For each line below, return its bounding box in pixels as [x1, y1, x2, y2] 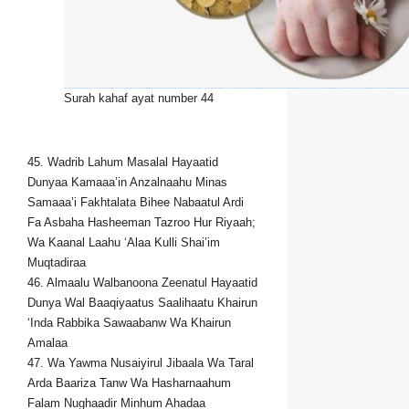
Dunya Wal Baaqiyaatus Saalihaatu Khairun [27, 295, 257, 309]
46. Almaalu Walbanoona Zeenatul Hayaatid [27, 275, 257, 289]
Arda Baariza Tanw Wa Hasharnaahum [27, 375, 231, 390]
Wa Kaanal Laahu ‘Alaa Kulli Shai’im [27, 235, 220, 249]
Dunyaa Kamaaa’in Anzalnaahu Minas [27, 174, 227, 189]
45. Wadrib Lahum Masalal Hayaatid [27, 154, 218, 169]
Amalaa [27, 335, 68, 350]
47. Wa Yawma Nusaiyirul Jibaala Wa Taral [27, 355, 254, 370]
